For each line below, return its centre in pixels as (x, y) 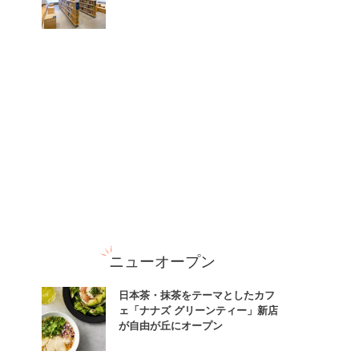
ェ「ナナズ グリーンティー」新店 (198, 309)
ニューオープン (162, 260)
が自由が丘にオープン (171, 325)
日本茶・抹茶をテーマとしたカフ (197, 294)
